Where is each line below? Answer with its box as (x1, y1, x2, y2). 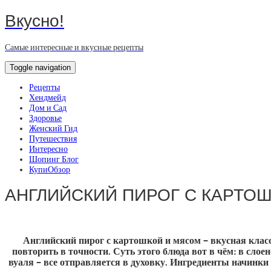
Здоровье (29, 113, 62, 123)
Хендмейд (29, 92, 66, 103)
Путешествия (29, 133, 77, 144)
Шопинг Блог (29, 154, 79, 165)
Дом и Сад (29, 102, 67, 113)
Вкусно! (5, 11, 64, 30)
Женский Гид (29, 123, 77, 134)
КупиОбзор (29, 164, 70, 175)
